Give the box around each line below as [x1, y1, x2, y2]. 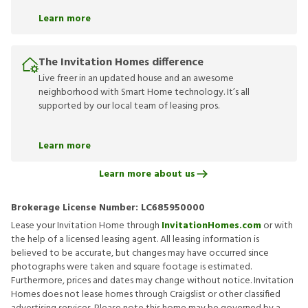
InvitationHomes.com [162, 218, 261, 234]
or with [261, 218, 293, 234]
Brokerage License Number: [11, 200, 141, 216]
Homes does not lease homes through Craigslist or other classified [11, 287, 280, 302]
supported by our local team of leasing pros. [38, 98, 219, 114]
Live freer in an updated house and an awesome [38, 71, 234, 87]
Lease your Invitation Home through [11, 218, 162, 234]
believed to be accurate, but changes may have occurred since [11, 245, 269, 261]
